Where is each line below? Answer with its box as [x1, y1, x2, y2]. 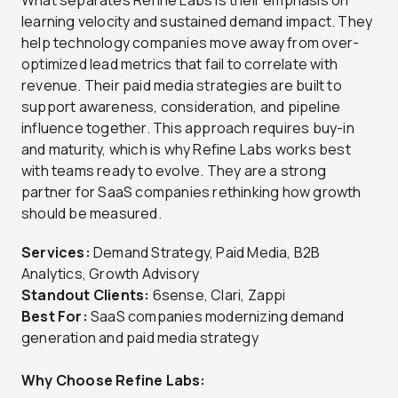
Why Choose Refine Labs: [21, 370, 206, 390]
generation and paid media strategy [21, 327, 259, 347]
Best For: [21, 306, 88, 326]
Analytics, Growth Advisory [21, 263, 200, 283]
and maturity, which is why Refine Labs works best [21, 139, 351, 159]
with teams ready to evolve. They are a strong [21, 160, 327, 180]
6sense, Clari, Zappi [149, 284, 286, 305]
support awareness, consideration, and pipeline [21, 96, 341, 116]
